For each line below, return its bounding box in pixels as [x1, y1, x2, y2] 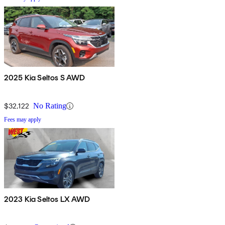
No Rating [33, 101, 66, 110]
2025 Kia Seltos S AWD [4, 73, 85, 83]
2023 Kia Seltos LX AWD [4, 194, 90, 204]
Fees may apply [4, 116, 41, 124]
